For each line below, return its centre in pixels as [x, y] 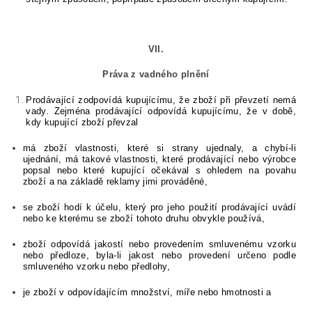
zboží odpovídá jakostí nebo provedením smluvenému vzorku [159, 244]
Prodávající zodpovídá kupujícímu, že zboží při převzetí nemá [161, 100]
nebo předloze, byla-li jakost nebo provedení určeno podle [159, 256]
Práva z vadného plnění [156, 75]
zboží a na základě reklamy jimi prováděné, [115, 182]
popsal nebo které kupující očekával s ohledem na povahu [159, 171]
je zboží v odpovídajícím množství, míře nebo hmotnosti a [147, 292]
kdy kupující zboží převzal [82, 123]
